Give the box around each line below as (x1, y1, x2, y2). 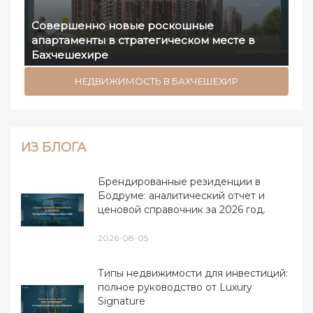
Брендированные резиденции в (98, 175, 261, 189)
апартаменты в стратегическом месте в (31, 34, 255, 48)
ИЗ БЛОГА (21, 140, 86, 156)
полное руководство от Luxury (98, 281, 252, 294)
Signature (98, 295, 145, 308)
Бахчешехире (31, 48, 108, 62)
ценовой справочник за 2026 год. (98, 203, 265, 217)
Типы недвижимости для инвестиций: (98, 267, 288, 280)
